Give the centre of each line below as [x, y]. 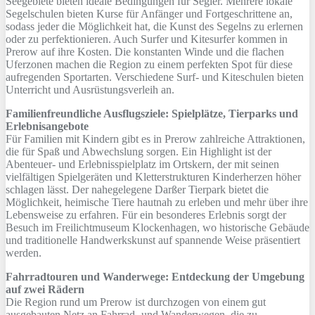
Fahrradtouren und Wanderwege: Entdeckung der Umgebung [155, 277]
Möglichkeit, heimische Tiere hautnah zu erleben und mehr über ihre [157, 202]
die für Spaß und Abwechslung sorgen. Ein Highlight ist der [139, 152]
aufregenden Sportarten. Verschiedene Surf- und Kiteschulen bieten [155, 77]
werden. [24, 253]
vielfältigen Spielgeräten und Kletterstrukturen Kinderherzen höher [153, 177]
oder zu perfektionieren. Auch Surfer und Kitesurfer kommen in [147, 39]
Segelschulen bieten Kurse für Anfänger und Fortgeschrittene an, [149, 14]
